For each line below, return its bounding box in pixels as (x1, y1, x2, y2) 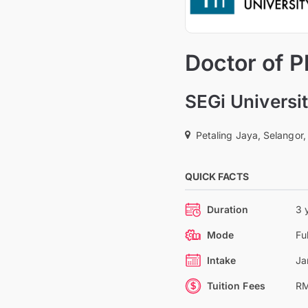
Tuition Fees (206, 280, 265, 291)
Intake (206, 254, 236, 266)
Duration (206, 203, 249, 215)
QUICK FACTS (184, 170, 249, 182)
